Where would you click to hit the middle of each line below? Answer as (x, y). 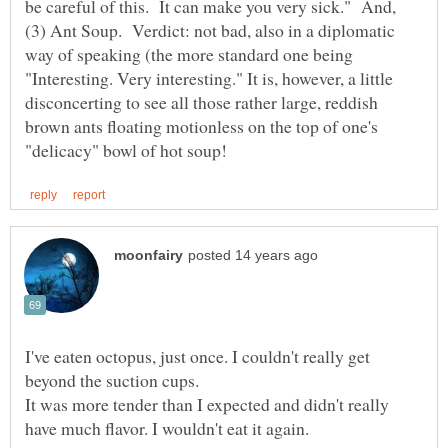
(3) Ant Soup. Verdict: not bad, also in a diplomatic (210, 30)
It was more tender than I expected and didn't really (207, 404)
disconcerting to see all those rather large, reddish (201, 102)
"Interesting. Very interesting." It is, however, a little (209, 78)
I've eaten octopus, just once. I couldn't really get (197, 356)
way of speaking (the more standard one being (189, 54)
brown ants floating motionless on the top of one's (201, 126)
